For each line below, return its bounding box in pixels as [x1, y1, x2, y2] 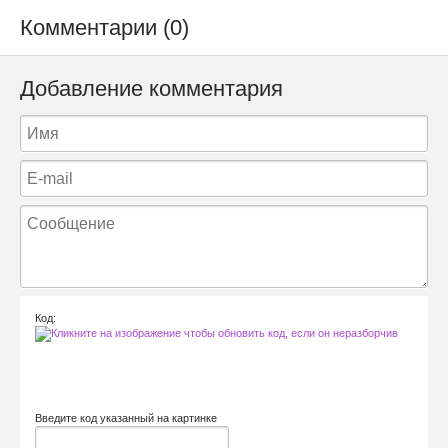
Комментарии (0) [20, 15, 189, 41]
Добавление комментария [20, 75, 283, 101]
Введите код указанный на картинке [35, 411, 217, 424]
